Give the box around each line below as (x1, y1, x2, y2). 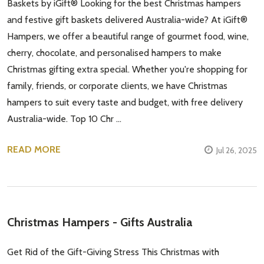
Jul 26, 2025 (216, 144, 257, 156)
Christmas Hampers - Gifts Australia (7, 214, 192, 229)
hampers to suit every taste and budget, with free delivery (7, 96, 243, 108)
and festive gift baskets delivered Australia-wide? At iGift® (7, 14, 247, 25)
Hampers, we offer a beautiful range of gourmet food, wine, (7, 30, 249, 42)
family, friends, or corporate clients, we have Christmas (7, 80, 227, 91)
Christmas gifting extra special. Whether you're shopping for (7, 63, 247, 75)
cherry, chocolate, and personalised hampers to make (7, 47, 222, 58)
